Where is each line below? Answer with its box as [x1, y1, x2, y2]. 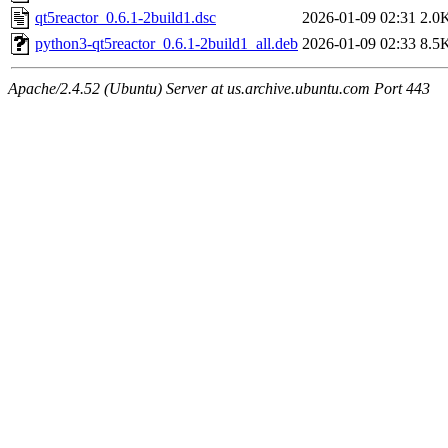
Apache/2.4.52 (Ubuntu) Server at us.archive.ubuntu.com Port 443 [8, 80, 430, 98]
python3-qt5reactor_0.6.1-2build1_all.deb [35, 35, 298, 53]
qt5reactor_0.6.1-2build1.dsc [35, 9, 216, 27]
